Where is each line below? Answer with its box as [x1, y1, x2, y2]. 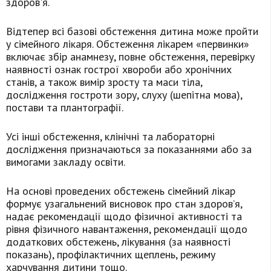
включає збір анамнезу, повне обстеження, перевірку [6, 50, 255, 64]
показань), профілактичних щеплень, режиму [6, 247, 215, 262]
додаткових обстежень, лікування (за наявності [6, 235, 230, 249]
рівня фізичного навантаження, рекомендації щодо [6, 222, 247, 237]
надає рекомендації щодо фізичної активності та [6, 209, 242, 224]
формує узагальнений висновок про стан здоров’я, [6, 197, 242, 211]
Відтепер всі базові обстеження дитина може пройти [6, 24, 258, 39]
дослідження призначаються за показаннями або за [6, 142, 252, 157]
